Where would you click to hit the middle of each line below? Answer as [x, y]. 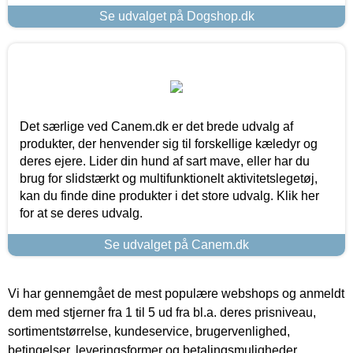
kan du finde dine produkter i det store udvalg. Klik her [169, 195]
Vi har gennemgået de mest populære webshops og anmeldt [176, 293]
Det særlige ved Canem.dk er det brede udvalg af [156, 126]
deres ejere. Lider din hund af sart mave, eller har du [165, 161]
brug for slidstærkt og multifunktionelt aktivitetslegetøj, [169, 178]
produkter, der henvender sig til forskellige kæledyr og [169, 143]
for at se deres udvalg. [81, 213]
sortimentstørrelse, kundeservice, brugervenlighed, [149, 331]
